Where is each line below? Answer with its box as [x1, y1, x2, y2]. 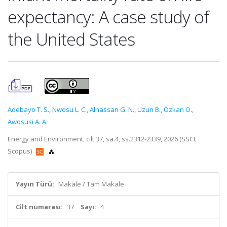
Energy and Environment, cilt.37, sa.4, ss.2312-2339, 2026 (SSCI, [8, 134, 197, 143]
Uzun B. [137, 105, 161, 114]
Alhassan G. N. [90, 105, 134, 114]
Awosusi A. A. [8, 117, 48, 126]
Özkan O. [164, 105, 192, 114]
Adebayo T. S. [8, 105, 49, 114]
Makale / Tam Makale [58, 179, 124, 188]
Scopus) [8, 146, 33, 156]
